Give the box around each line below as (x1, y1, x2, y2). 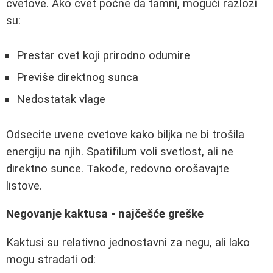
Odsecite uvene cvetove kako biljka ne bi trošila (6, 127, 244, 141)
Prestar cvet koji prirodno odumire (16, 48, 190, 62)
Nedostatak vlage (16, 92, 105, 106)
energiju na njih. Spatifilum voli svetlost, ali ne (6, 144, 233, 158)
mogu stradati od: (6, 252, 96, 266)
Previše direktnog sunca (16, 70, 138, 84)
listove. (6, 179, 42, 193)
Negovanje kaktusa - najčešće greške (6, 207, 204, 221)
